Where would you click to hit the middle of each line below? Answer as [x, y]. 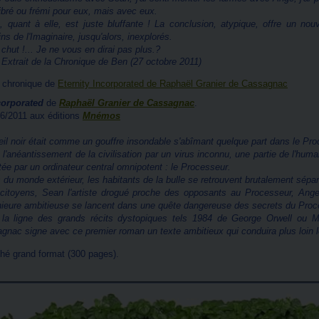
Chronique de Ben [91, 62]
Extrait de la [28, 62]
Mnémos [101, 116]
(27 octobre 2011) [164, 62]
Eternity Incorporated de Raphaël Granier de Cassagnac [173, 84]
